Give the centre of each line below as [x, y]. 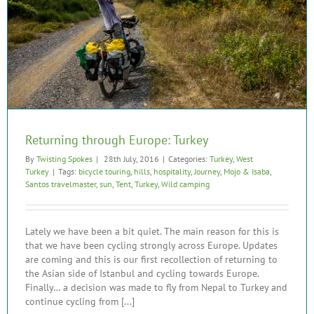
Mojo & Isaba [247, 171]
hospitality [172, 171]
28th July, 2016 [130, 158]
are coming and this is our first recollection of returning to [151, 259]
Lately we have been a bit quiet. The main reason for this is [152, 231]
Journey [207, 171]
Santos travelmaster [61, 184]
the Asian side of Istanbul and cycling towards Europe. [142, 273]
